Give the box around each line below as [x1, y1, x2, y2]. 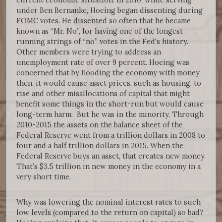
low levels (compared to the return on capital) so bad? [16, 207, 203, 217]
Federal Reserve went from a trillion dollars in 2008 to [16, 130, 205, 140]
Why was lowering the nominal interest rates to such [16, 197, 201, 207]
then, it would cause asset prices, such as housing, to [16, 78, 201, 88]
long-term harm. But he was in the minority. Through [16, 109, 204, 119]
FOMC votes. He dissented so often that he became [16, 15, 191, 25]
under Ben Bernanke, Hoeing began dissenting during [16, 5, 203, 15]
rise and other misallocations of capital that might [16, 88, 190, 98]
